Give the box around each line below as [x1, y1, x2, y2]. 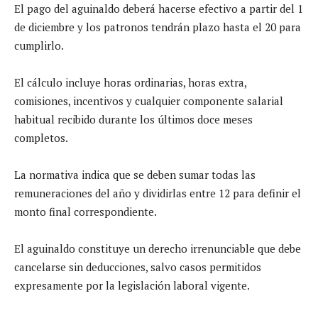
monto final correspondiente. [14, 204, 157, 219]
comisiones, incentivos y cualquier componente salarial [14, 93, 283, 108]
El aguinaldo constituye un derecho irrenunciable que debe [14, 241, 301, 256]
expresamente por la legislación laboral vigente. [14, 278, 250, 292]
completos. [14, 130, 68, 145]
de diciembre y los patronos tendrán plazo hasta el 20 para [14, 19, 301, 34]
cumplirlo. [14, 38, 64, 53]
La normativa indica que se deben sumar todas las [14, 167, 256, 182]
